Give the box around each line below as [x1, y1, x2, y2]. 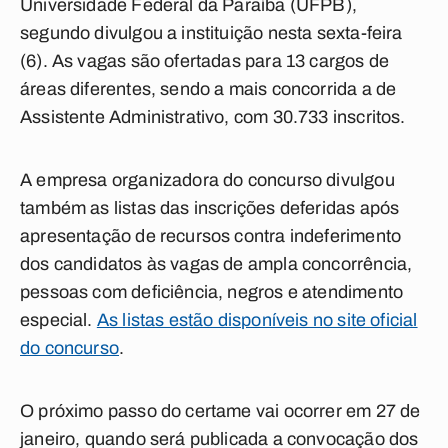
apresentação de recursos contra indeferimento [20, 226, 402, 246]
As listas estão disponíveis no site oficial [96, 310, 418, 330]
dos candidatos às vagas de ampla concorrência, [20, 254, 413, 274]
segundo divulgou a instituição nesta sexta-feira [20, 23, 403, 43]
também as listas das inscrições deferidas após [20, 198, 400, 218]
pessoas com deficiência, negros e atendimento [20, 282, 404, 302]
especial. [20, 310, 97, 330]
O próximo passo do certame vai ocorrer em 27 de [20, 401, 421, 421]
